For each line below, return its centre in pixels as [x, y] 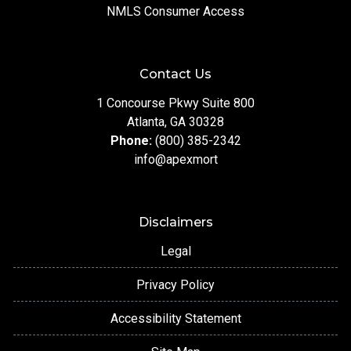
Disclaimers [175, 223]
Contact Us [175, 74]
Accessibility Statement [175, 319]
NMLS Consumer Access [175, 12]
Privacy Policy [175, 285]
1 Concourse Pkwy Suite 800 [175, 103]
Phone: [132, 141]
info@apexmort [175, 160]
